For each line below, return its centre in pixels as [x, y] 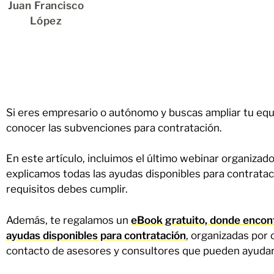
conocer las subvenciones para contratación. [115, 128]
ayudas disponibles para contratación [96, 235]
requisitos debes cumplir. [67, 189]
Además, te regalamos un [68, 220]
